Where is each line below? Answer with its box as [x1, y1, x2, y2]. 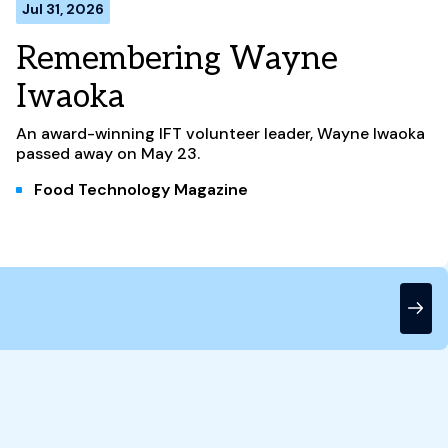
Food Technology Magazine [34, 178, 248, 200]
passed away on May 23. [16, 142, 200, 164]
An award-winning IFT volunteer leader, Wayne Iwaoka [16, 122, 425, 144]
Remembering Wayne [16, 39, 338, 78]
